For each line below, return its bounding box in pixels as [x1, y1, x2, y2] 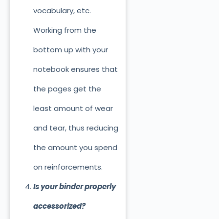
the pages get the [33, 84, 101, 94]
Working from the [33, 25, 96, 36]
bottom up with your [33, 44, 108, 55]
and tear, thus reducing [33, 123, 118, 133]
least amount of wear [33, 103, 113, 114]
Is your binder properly [33, 181, 116, 192]
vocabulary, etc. [33, 5, 91, 16]
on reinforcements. [33, 162, 103, 173]
